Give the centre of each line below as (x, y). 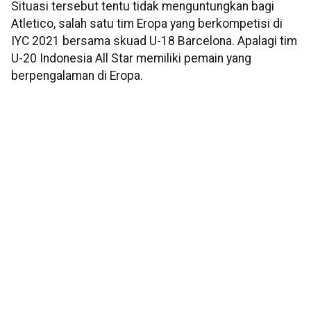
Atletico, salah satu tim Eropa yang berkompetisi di (147, 24)
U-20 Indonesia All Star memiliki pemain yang (131, 59)
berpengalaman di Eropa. (77, 76)
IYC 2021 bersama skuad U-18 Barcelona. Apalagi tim (154, 41)
